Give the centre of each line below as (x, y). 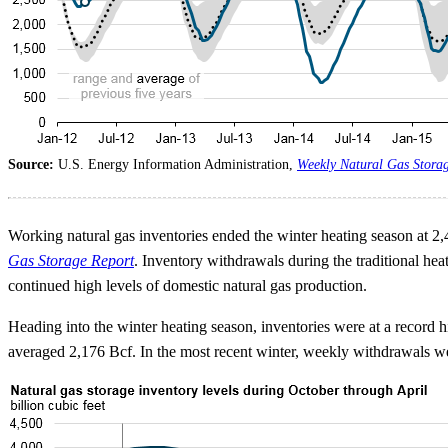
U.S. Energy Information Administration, (177, 165)
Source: (33, 165)
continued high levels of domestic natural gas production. (187, 286)
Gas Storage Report (71, 261)
